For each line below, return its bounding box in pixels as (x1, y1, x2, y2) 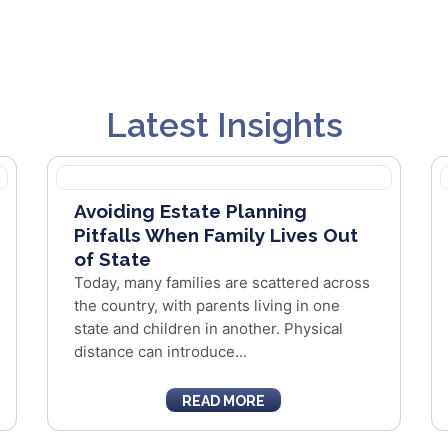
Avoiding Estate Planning (74, 200, 308, 222)
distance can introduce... (74, 342, 248, 361)
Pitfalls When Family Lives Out (74, 224, 359, 246)
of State (74, 248, 152, 270)
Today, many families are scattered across (74, 273, 371, 292)
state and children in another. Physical (74, 319, 344, 338)
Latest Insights (105, 105, 343, 145)
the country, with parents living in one (74, 296, 341, 315)
